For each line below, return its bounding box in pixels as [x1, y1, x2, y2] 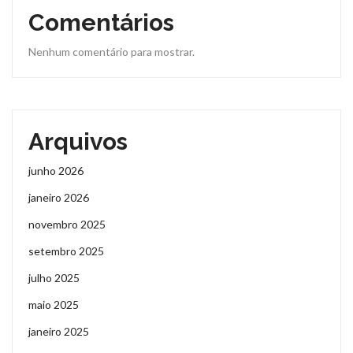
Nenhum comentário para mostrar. [28, 45, 195, 59]
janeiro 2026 [28, 191, 89, 205]
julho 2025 [28, 271, 80, 285]
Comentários [28, 9, 174, 37]
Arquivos [28, 128, 128, 156]
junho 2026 [28, 164, 84, 178]
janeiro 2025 [28, 325, 89, 339]
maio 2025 [28, 298, 79, 312]
